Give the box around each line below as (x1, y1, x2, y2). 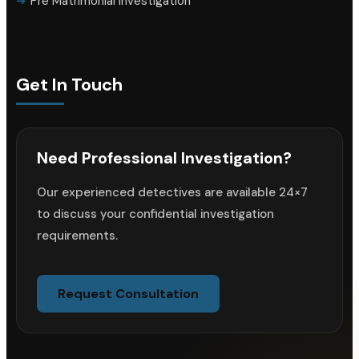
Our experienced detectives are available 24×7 (37, 184, 308, 201)
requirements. (37, 228, 118, 244)
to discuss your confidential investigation (37, 206, 274, 223)
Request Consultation (58, 285, 199, 303)
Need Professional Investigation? (37, 147, 292, 169)
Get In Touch (16, 73, 123, 97)
